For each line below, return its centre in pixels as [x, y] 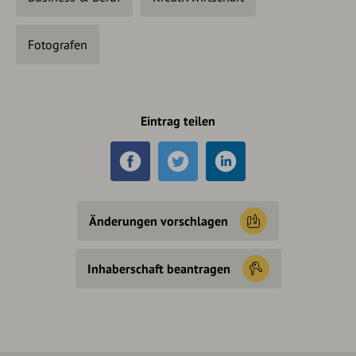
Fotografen [58, 45]
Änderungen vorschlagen [159, 221]
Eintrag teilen [178, 121]
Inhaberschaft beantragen [159, 269]
